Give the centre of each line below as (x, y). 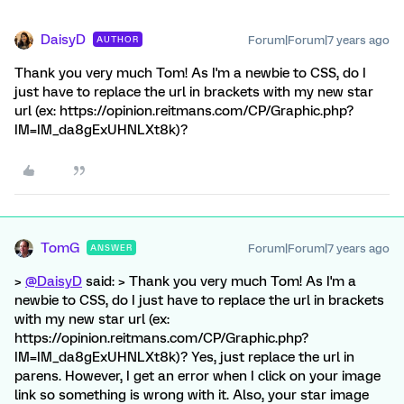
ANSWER (111, 248)
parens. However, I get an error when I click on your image (197, 376)
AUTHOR (118, 39)
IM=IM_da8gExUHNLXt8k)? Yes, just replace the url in (184, 357)
